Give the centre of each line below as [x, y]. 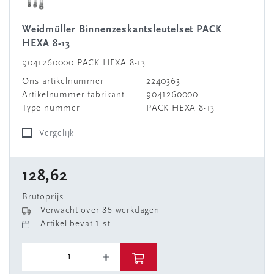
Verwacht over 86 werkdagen [100, 211]
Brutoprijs [43, 197]
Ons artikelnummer [63, 82]
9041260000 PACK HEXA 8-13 [84, 63]
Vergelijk [59, 134]
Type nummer [51, 109]
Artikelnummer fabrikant [73, 95]
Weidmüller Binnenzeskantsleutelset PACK [27, 30]
